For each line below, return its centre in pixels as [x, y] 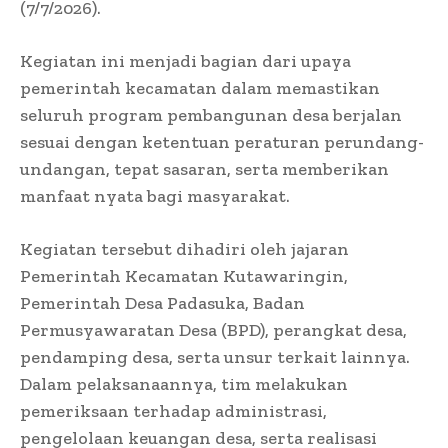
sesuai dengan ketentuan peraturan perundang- [222, 141]
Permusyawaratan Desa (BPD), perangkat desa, [213, 329]
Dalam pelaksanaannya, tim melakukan [184, 383]
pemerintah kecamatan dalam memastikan [200, 87]
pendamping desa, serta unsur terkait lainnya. [215, 356]
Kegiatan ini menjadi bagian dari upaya [185, 60]
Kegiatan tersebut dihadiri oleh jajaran [184, 248]
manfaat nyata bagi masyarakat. [155, 195]
